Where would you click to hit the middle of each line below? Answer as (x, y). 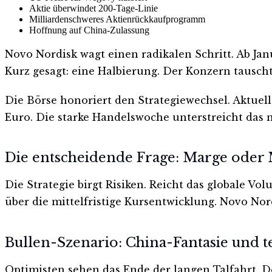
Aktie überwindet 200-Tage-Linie (93, 8)
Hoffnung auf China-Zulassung (89, 30)
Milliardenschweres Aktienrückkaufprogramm (117, 19)
